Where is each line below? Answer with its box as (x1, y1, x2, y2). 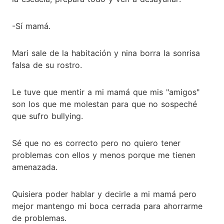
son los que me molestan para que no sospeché (12, 98, 197, 109)
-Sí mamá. (12, 20, 50, 31)
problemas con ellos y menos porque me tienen (12, 149, 195, 160)
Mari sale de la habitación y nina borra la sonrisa (12, 47, 200, 58)
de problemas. (12, 212, 66, 223)
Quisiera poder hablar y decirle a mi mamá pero (12, 188, 196, 199)
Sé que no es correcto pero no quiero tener (12, 137, 180, 148)
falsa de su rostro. (12, 59, 82, 70)
